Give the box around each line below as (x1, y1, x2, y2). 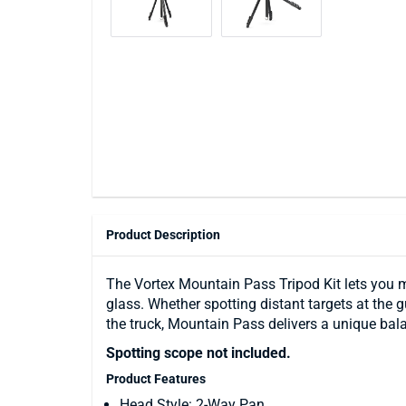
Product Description (106, 227, 220, 242)
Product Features (106, 372, 206, 386)
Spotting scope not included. (106, 344, 291, 362)
